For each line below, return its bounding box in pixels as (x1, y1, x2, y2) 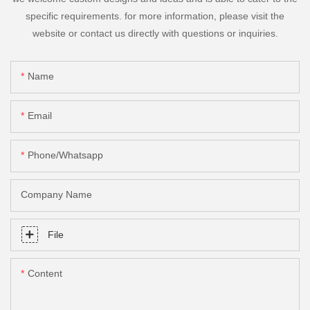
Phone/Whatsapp (28, 149, 103, 161)
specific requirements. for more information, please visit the (26, 10, 284, 22)
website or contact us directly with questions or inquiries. (32, 28, 278, 39)
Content (28, 268, 62, 280)
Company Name (21, 189, 92, 201)
